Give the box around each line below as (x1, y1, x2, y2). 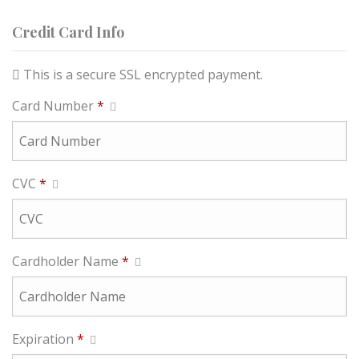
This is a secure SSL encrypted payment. (23, 66, 263, 83)
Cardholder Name (12, 252, 122, 270)
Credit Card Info (12, 22, 124, 42)
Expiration (12, 330, 77, 348)
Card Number (12, 97, 97, 115)
